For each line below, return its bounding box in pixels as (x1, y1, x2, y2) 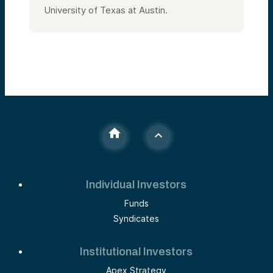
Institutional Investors (80, 245, 193, 258)
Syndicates (113, 213, 160, 224)
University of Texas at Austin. (44, 4, 168, 16)
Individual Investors (86, 178, 187, 191)
